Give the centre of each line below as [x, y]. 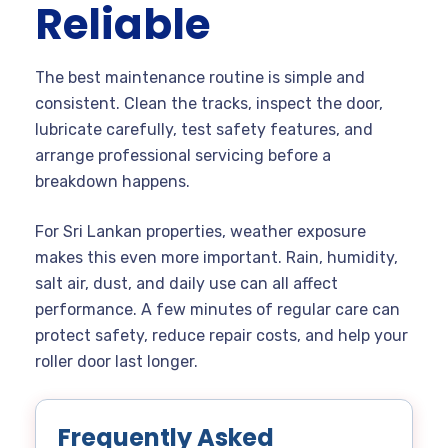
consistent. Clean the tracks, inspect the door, [209, 104]
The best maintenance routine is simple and [200, 78]
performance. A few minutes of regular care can [217, 310]
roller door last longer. [116, 362]
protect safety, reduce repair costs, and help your [221, 336]
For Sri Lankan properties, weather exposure [200, 232]
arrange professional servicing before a [183, 156]
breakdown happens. [112, 182]
